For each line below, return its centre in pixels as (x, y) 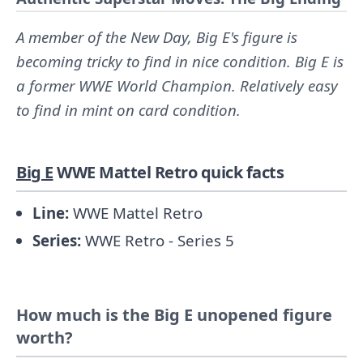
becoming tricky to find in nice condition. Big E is (180, 61)
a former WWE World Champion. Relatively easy (177, 85)
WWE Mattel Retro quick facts (168, 172)
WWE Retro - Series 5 (158, 240)
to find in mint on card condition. (128, 110)
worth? (45, 337)
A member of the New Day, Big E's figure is (157, 37)
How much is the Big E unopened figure (174, 315)
